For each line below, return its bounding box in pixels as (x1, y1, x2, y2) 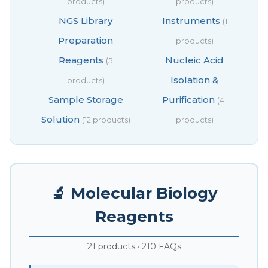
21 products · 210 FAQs (87, 240, 181, 252)
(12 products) (81, 114, 130, 124)
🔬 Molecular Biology (50, 183, 218, 203)
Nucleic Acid (165, 54, 224, 66)
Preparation (58, 34, 113, 46)
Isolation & (170, 74, 218, 86)
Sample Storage (48, 93, 123, 105)
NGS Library (59, 14, 112, 26)
